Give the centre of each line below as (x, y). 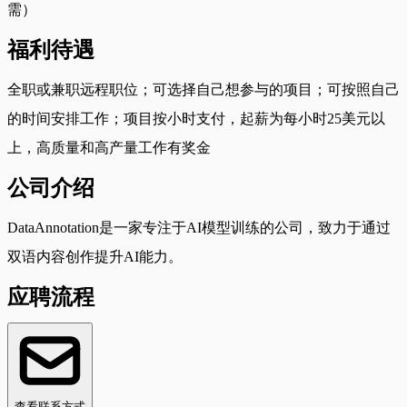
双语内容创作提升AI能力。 (95, 256)
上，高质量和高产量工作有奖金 (109, 147)
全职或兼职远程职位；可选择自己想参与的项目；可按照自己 (203, 89)
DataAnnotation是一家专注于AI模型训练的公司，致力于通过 (199, 227)
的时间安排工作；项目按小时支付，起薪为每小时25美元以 (196, 118)
